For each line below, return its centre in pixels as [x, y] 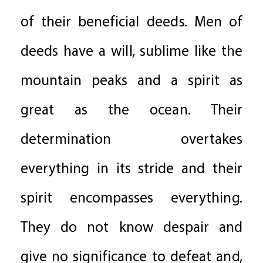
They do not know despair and [131, 228]
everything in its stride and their [131, 170]
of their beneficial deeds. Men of [131, 23]
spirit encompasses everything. [131, 199]
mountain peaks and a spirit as [131, 82]
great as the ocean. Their [131, 111]
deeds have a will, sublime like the [131, 52]
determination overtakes [131, 140]
